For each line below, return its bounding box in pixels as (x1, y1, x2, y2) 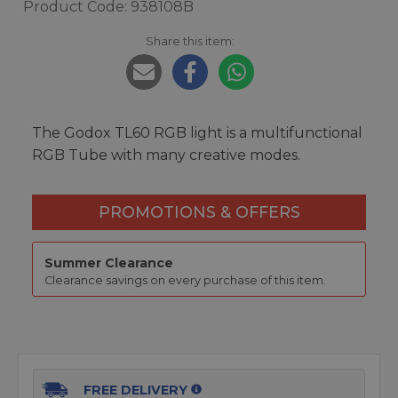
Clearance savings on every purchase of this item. (44, 274, 326, 288)
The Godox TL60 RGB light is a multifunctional (32, 124, 362, 141)
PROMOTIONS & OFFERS (98, 203, 300, 221)
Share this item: (146, 34, 235, 48)
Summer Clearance (44, 255, 173, 272)
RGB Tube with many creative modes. (32, 147, 300, 163)
